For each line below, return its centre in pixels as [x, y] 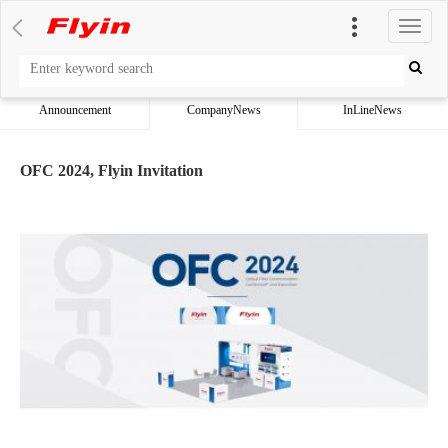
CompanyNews [223, 110]
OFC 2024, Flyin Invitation [111, 170]
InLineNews [373, 110]
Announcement [74, 110]
